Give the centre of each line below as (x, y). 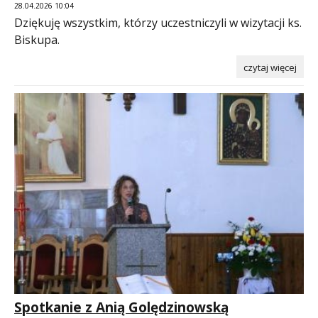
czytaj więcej (270, 67)
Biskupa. (37, 39)
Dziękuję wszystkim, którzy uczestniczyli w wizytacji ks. (158, 22)
